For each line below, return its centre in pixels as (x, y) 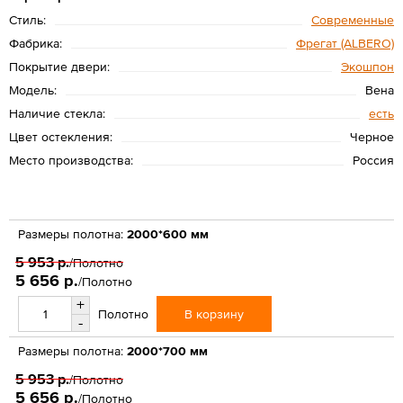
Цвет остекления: (61, 136)
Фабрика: (36, 43)
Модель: (33, 90)
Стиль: (27, 19)
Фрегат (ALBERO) (345, 43)
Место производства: (71, 160)
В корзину (214, 313)
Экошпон (367, 66)
